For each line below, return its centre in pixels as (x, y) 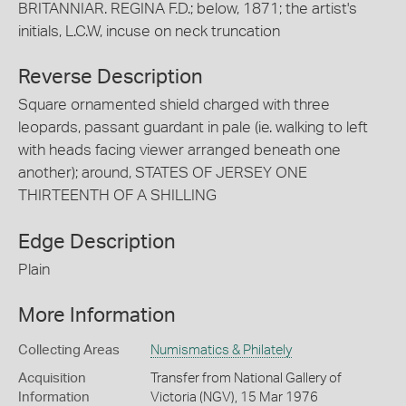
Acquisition (52, 378)
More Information (97, 315)
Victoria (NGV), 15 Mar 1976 (234, 397)
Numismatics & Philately (221, 350)
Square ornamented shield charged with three (174, 105)
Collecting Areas (69, 350)
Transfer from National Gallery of (246, 378)
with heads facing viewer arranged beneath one (179, 150)
